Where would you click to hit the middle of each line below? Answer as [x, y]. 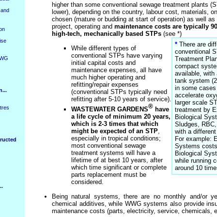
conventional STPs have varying [117, 56]
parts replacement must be [109, 174]
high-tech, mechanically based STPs [107, 34]
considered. [87, 182]
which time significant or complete [119, 167]
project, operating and [83, 27]
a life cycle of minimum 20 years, [121, 116]
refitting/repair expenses [105, 85]
